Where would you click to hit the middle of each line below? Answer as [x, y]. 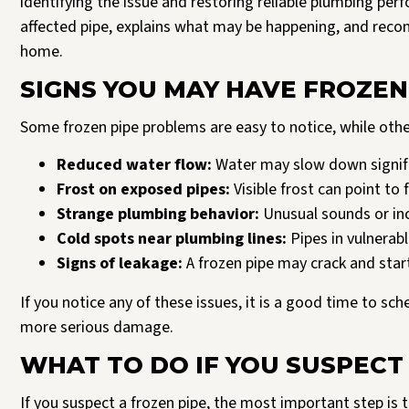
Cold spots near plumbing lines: [172, 239]
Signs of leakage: [120, 264]
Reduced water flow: [134, 165]
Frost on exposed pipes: [143, 190]
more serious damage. [97, 328]
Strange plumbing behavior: [160, 215]
